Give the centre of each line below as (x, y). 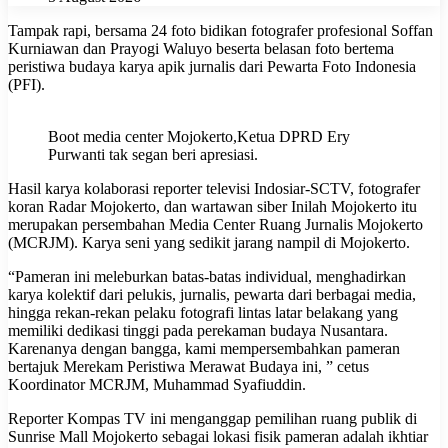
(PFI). (28, 84)
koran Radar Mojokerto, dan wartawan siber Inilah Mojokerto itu (212, 206)
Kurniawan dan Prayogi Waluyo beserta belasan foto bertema (201, 48)
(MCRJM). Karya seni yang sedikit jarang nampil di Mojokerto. (211, 242)
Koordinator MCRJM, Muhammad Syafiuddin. (159, 384)
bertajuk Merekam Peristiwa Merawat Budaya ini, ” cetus (188, 366)
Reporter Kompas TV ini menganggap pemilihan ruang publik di (212, 418)
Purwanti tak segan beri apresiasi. (153, 154)
